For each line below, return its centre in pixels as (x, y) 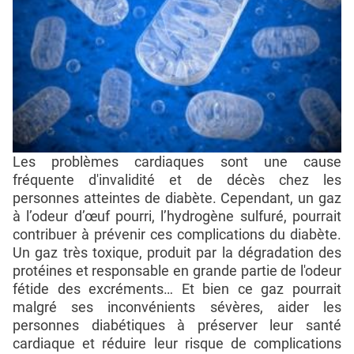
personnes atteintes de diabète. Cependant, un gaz (177, 198)
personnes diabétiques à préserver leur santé (177, 326)
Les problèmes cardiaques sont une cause (177, 162)
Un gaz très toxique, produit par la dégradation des (177, 253)
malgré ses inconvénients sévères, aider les (177, 307)
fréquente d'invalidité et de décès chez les (177, 180)
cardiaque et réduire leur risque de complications (177, 344)
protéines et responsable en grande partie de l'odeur (177, 271)
